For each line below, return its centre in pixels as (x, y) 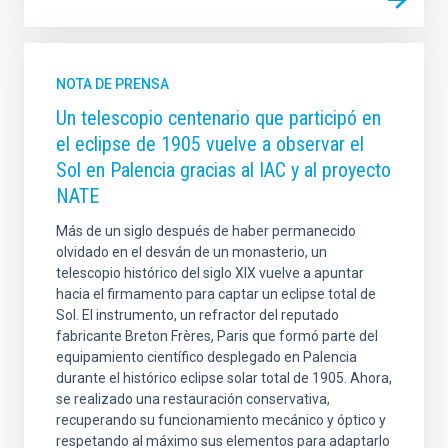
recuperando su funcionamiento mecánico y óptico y (221, 420)
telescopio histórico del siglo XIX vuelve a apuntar (210, 273)
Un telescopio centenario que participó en (218, 118)
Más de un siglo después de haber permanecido (206, 231)
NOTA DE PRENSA (112, 84)
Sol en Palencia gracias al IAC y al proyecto (223, 170)
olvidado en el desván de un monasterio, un (191, 252)
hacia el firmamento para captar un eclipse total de (216, 294)
